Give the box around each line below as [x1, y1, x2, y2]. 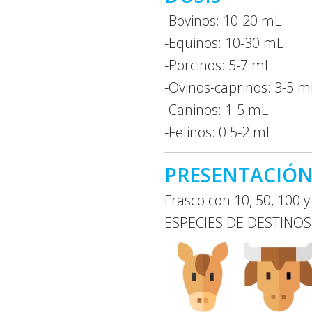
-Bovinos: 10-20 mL [164, 10, 281, 30]
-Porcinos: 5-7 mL [164, 55, 272, 75]
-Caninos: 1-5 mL [164, 100, 268, 119]
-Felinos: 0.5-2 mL [164, 122, 273, 141]
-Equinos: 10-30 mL [164, 33, 283, 52]
